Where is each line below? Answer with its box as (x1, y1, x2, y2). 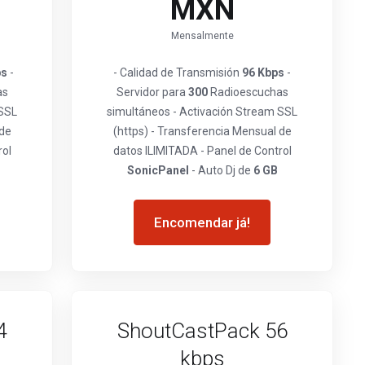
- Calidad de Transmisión (113, 66, 242, 79)
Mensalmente (170, 30, 234, 42)
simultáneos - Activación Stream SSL (107, 105, 297, 118)
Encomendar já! (154, 214, 250, 231)
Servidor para (116, 86, 188, 99)
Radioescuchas (207, 86, 288, 99)
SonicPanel (126, 164, 189, 177)
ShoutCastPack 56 (117, 319, 288, 343)
